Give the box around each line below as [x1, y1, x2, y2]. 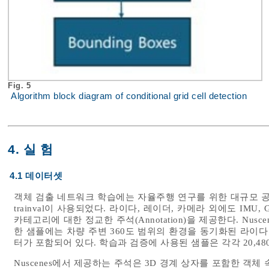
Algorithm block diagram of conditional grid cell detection [11, 91, 247, 101]
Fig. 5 [8, 81, 34, 91]
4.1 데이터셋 [10, 171, 62, 181]
